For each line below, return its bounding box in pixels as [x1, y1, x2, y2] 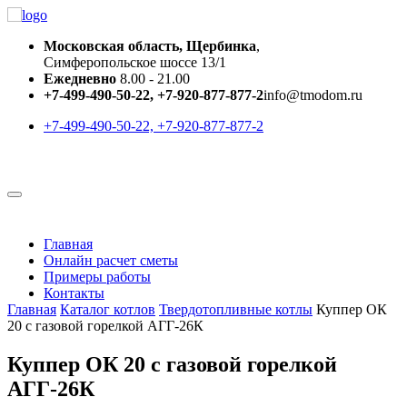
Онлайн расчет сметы [44, 253, 178, 268]
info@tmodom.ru [263, 87, 362, 103]
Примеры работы [44, 269, 151, 284]
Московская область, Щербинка [44, 38, 256, 54]
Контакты [44, 285, 104, 301]
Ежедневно [44, 71, 120, 86]
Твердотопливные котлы [159, 302, 313, 317]
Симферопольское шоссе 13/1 [44, 55, 226, 70]
